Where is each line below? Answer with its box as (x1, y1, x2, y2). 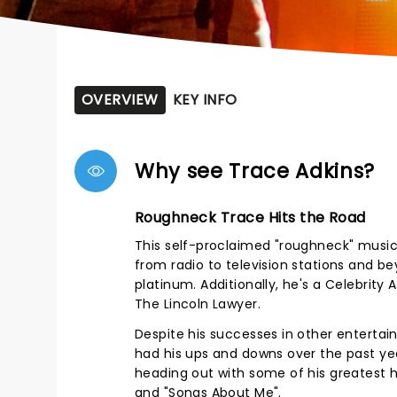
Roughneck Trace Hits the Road (135, 207, 366, 228)
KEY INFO (172, 90, 237, 110)
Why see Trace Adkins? (135, 157, 376, 185)
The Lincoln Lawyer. (135, 295, 261, 313)
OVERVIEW (82, 90, 159, 110)
